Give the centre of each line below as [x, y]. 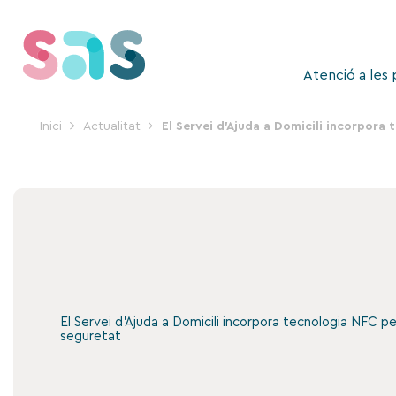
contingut [42, 52]
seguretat [90, 336]
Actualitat [111, 126]
